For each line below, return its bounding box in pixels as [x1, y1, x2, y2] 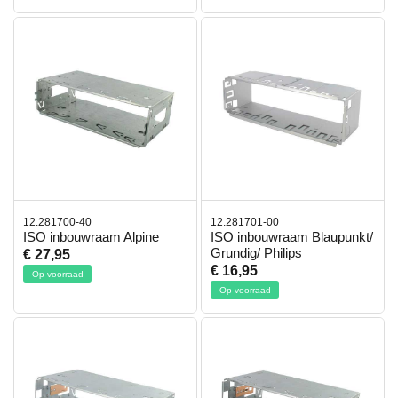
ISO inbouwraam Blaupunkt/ [211, 229, 373, 245]
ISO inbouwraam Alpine [23, 229, 159, 245]
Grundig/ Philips [211, 245, 302, 261]
